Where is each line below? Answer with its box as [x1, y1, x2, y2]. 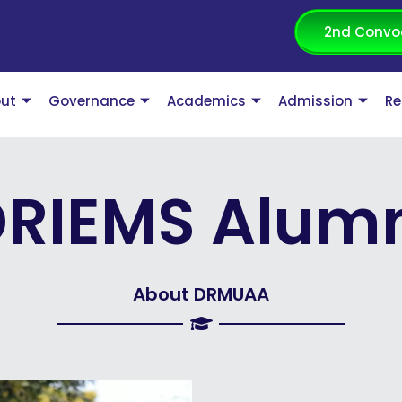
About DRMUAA [133, 281, 269, 307]
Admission [278, 92, 354, 111]
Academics [167, 92, 247, 111]
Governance [48, 92, 135, 111]
